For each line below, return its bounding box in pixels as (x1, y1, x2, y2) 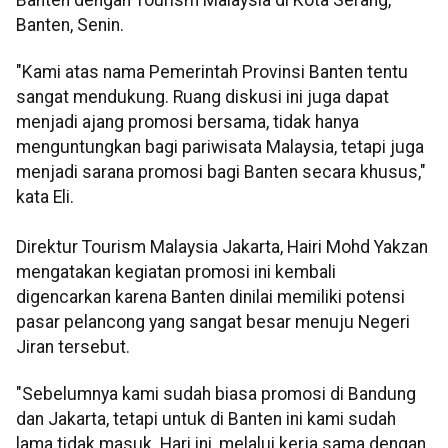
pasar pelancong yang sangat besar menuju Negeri (16, 312, 410, 333)
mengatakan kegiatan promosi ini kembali (16, 262, 336, 283)
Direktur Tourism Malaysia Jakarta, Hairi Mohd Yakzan (16, 237, 428, 258)
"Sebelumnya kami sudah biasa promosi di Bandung (16, 384, 416, 405)
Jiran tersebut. (16, 337, 130, 358)
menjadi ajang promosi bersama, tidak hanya (16, 112, 359, 133)
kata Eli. (16, 187, 74, 208)
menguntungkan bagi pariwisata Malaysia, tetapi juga (16, 137, 424, 158)
